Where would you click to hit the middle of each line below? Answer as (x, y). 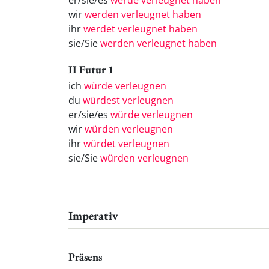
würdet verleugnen (126, 143)
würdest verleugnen (128, 100)
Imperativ (93, 215)
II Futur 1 (91, 69)
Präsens (85, 257)
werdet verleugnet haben (141, 29)
